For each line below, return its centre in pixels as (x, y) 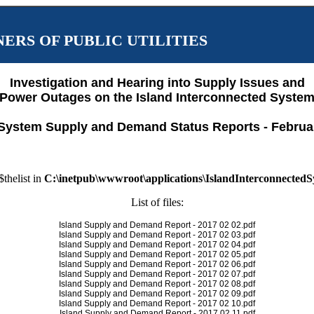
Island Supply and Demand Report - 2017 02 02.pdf (157, 225)
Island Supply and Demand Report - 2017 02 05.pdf (157, 254)
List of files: (157, 202)
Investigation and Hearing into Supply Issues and (157, 83)
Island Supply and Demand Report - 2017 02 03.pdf (157, 235)
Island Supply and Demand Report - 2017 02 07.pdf (157, 274)
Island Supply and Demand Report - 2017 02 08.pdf (157, 284)
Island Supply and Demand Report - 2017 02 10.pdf (157, 303)
